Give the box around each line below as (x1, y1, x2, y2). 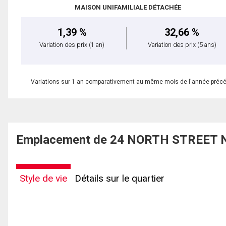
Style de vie (20, 172, 67, 184)
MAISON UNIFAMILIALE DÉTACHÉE (75, 3, 182, 11)
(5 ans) (197, 40, 216, 48)
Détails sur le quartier (75, 172, 164, 184)
